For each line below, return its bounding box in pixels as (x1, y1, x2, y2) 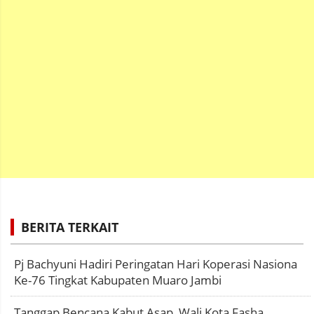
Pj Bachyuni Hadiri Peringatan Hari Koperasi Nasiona (14, 255, 297, 272)
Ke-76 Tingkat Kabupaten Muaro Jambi (14, 271, 221, 288)
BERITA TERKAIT (21, 218, 118, 235)
